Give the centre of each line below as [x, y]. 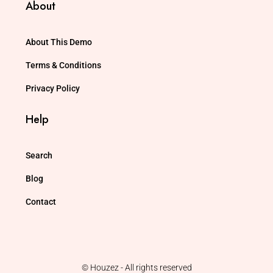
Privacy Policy [53, 88]
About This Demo [59, 42]
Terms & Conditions [63, 65]
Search [39, 155]
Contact [41, 202]
